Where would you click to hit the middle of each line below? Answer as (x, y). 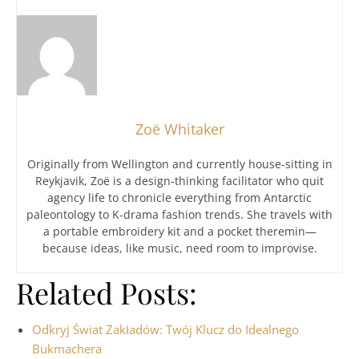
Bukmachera (67, 349)
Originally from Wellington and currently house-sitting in (179, 164)
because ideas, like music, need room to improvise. (179, 248)
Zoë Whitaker (179, 129)
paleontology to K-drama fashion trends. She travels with (179, 214)
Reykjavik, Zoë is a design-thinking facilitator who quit (179, 181)
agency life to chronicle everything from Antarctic (179, 198)
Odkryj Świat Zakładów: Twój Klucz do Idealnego (165, 329)
